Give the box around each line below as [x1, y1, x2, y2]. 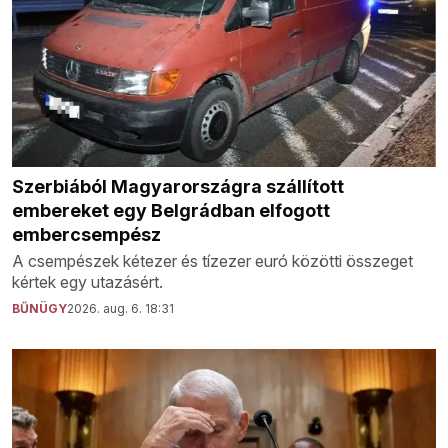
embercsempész [12, 223, 161, 245]
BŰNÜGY [12, 300, 67, 316]
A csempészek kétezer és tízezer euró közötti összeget [12, 250, 413, 271]
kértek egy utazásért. [12, 271, 163, 292]
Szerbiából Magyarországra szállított [12, 175, 344, 197]
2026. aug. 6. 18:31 [67, 300, 174, 316]
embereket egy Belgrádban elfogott [12, 199, 330, 221]
